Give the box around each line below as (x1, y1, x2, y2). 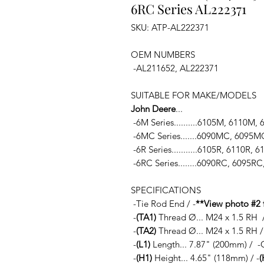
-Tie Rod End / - (131, 198, 196, 209)
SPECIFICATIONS (131, 184, 201, 196)
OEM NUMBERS (131, 49, 195, 60)
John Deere (131, 103, 176, 114)
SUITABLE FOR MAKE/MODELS (131, 90, 256, 101)
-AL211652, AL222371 (131, 62, 219, 74)
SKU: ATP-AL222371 (131, 22, 209, 33)
